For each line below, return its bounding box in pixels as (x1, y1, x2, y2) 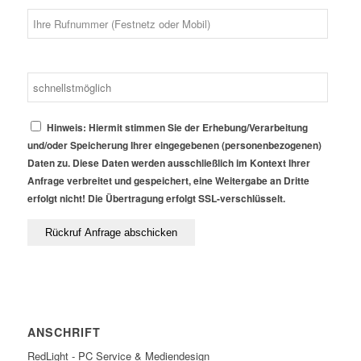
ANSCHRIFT (27, 323, 101, 340)
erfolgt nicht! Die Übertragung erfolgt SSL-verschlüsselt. (27, 191, 285, 205)
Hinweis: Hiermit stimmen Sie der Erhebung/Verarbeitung (46, 120, 308, 135)
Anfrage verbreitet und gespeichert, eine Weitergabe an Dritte (27, 173, 309, 188)
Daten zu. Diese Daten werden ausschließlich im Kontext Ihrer (27, 156, 310, 170)
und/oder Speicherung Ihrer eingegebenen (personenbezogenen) (27, 138, 322, 152)
